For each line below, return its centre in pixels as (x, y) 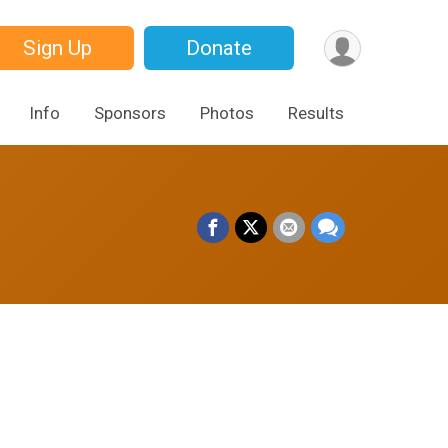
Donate (219, 48)
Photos (227, 112)
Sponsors (130, 112)
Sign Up (58, 48)
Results (316, 112)
